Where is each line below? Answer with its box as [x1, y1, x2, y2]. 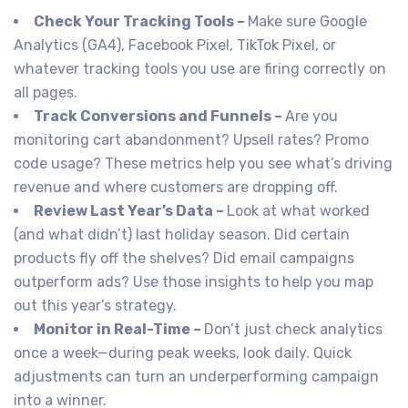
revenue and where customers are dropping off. [14, 178, 338, 196]
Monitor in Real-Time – [34, 320, 204, 338]
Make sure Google [248, 12, 367, 30]
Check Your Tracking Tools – [34, 12, 248, 30]
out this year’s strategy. [14, 296, 177, 314]
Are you [285, 107, 338, 125]
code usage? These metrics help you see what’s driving [14, 154, 393, 172]
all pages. [14, 83, 77, 101]
